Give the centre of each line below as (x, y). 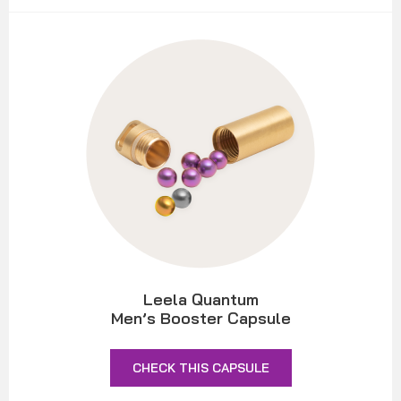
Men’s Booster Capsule (200, 319)
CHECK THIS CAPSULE (200, 368)
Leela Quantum (200, 300)
